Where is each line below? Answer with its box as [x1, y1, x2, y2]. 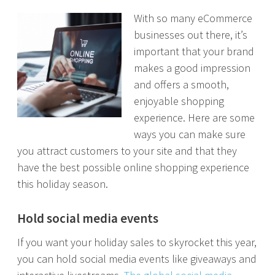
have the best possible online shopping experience [17, 160, 249, 174]
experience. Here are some [134, 110, 255, 125]
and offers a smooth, [134, 77, 229, 91]
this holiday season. [17, 177, 108, 191]
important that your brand [134, 44, 254, 58]
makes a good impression [134, 61, 250, 75]
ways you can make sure [134, 127, 246, 141]
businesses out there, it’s [134, 28, 247, 42]
